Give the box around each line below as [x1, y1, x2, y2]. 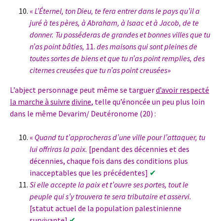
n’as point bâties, [30, 41, 84, 52]
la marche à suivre [10, 97, 70, 107]
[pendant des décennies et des [87, 144, 189, 154]
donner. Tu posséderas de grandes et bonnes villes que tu [30, 30, 210, 40]
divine [72, 97, 91, 107]
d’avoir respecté [156, 85, 209, 95]
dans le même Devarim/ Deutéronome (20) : [10, 109, 156, 119]
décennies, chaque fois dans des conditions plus [30, 156, 188, 166]
